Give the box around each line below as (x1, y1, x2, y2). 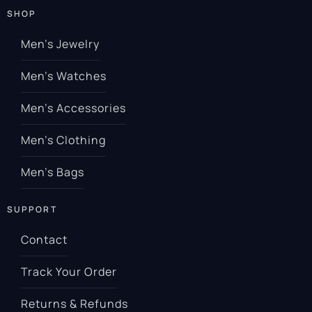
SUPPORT (6, 203, 57, 215)
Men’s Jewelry (21, 36, 100, 52)
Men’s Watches (21, 68, 107, 84)
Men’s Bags (21, 164, 84, 180)
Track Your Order (21, 263, 117, 279)
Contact (21, 231, 68, 247)
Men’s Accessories (21, 100, 126, 116)
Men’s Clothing (21, 132, 106, 148)
